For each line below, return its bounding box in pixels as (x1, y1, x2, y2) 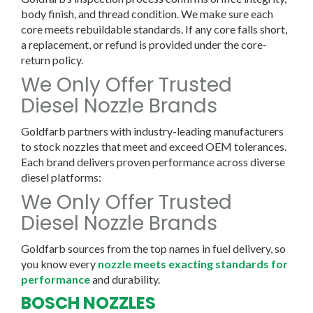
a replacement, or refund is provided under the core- (21, 37, 267, 51)
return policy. (21, 52, 85, 66)
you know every (21, 256, 98, 270)
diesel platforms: (21, 170, 101, 184)
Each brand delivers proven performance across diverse (21, 154, 285, 168)
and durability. (90, 272, 160, 286)
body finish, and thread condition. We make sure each (21, 6, 273, 20)
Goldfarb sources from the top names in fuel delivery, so (21, 241, 286, 255)
